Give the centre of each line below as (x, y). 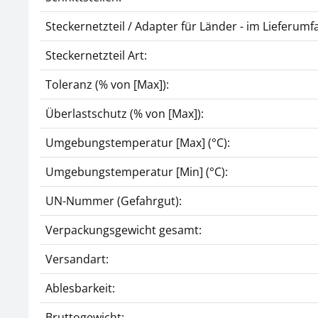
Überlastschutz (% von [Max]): (125, 114)
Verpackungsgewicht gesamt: (124, 230)
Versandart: (77, 259)
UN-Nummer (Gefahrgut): (114, 201)
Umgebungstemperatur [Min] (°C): (137, 172)
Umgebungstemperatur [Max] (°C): (138, 143)
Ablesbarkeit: (80, 288)
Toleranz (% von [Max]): (107, 84)
